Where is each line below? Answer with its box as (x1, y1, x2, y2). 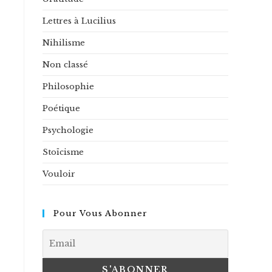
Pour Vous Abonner (53, 208, 148, 219)
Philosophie (42, 81, 94, 92)
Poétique (42, 103, 80, 114)
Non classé (42, 59, 88, 70)
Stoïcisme (42, 147, 84, 157)
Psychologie (42, 125, 93, 135)
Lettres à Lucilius (42, 16, 116, 26)
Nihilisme (42, 38, 85, 48)
